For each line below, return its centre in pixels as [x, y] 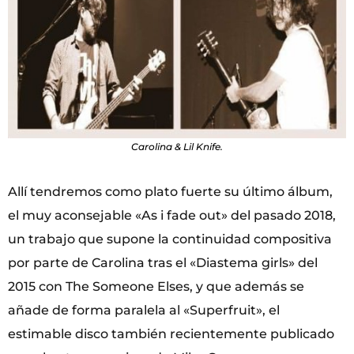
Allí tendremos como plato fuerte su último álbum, [170, 192]
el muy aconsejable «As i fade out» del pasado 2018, [172, 216]
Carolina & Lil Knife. [177, 147]
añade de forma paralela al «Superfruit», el [144, 311]
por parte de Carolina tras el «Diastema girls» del [163, 263]
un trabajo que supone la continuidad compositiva [170, 239]
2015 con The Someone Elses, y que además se [156, 287]
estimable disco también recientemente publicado [171, 334]
